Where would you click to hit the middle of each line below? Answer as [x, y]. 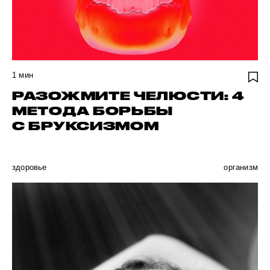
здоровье [30, 167]
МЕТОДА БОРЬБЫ [93, 111]
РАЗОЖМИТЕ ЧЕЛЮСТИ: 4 [128, 96]
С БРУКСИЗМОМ [86, 126]
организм [241, 167]
